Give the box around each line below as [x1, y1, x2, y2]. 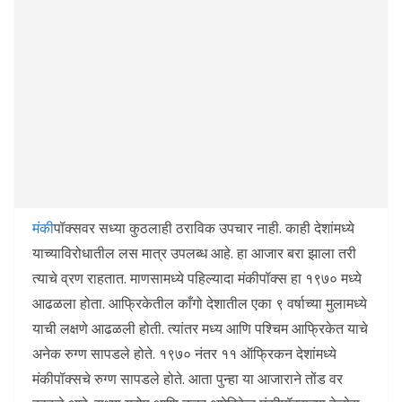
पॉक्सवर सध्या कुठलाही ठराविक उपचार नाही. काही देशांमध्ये [54, 218, 354, 239]
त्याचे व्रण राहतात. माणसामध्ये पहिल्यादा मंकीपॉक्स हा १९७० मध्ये [32, 268, 362, 289]
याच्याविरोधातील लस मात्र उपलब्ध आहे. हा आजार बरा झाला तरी [32, 243, 356, 264]
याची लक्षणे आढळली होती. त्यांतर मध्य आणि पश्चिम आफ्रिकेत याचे [32, 319, 368, 339]
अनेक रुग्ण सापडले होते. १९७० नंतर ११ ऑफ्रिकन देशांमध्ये [32, 344, 336, 364]
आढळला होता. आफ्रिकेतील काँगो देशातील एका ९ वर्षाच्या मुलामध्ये [32, 293, 367, 314]
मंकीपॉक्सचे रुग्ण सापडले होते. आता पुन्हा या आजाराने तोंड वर [32, 369, 343, 389]
